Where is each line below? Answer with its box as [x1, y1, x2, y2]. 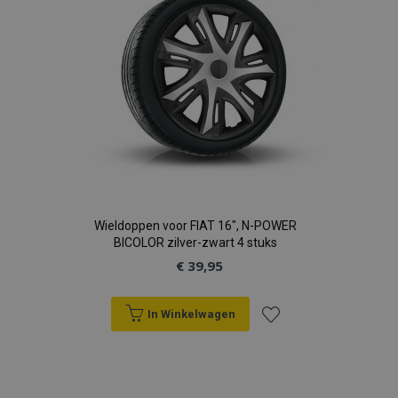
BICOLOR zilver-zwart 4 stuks [113, 235, 277, 250]
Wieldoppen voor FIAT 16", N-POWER [93, 219, 297, 233]
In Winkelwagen [147, 307, 235, 321]
